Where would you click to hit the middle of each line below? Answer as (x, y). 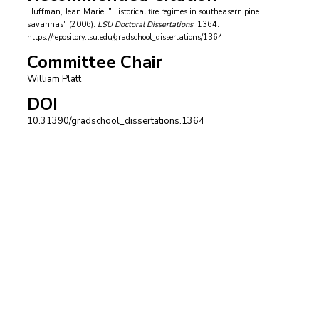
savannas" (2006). (62, 25)
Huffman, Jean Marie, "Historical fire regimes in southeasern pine (143, 12)
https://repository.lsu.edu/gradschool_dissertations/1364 (125, 38)
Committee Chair (94, 62)
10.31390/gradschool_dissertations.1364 (115, 121)
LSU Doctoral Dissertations (145, 25)
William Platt (54, 79)
